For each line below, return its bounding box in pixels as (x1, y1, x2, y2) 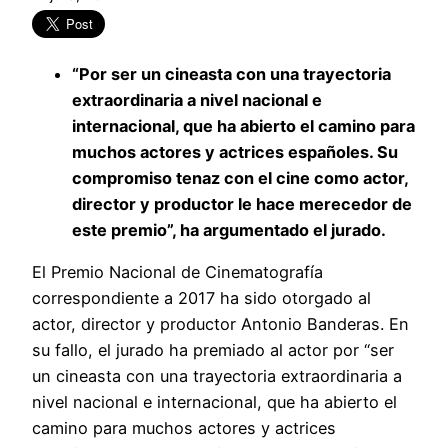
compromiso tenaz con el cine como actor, (72, 168, 408, 188)
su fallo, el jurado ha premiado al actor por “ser (32, 340, 394, 361)
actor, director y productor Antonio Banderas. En (32, 314, 409, 335)
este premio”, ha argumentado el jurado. (72, 220, 386, 240)
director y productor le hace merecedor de (72, 194, 412, 214)
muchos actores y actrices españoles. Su (72, 142, 398, 162)
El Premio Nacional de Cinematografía (32, 262, 323, 283)
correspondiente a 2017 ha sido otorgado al (32, 288, 371, 309)
